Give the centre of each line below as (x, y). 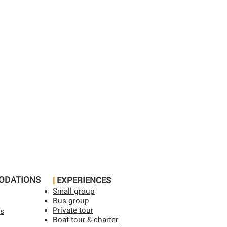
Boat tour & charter (85, 220)
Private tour (73, 210)
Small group (74, 191)
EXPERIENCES (84, 180)
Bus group (71, 201)
